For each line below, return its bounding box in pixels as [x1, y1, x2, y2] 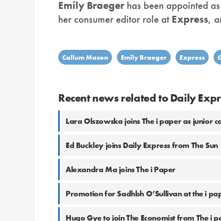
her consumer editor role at [58, 12, 172, 26]
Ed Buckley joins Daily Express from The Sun [66, 140, 218, 151]
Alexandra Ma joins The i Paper [66, 164, 176, 175]
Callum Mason [62, 53, 108, 62]
